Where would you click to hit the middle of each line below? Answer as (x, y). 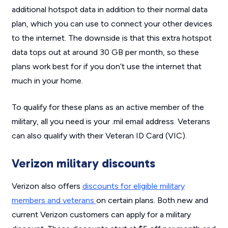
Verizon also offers (47, 186)
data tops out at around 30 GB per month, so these (105, 52)
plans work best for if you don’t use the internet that (106, 67)
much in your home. (47, 81)
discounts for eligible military (133, 186)
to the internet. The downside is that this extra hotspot (111, 38)
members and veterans (54, 201)
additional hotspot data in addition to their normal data (109, 10)
